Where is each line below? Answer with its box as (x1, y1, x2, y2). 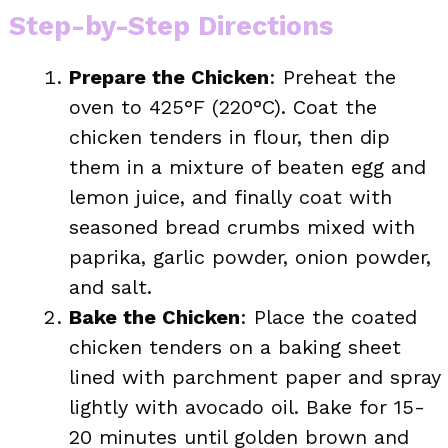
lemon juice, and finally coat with (69, 184, 392, 209)
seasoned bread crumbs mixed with (69, 214, 415, 239)
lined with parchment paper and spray (69, 364, 441, 389)
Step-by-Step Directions (9, 9, 333, 42)
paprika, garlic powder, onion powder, (69, 244, 431, 269)
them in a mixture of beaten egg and (69, 154, 426, 179)
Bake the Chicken (69, 304, 240, 329)
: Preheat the (269, 64, 396, 89)
